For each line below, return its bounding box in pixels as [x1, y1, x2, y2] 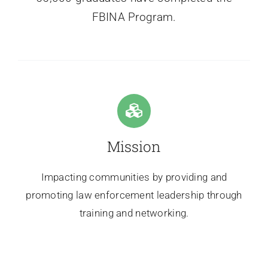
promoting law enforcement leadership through [26, 188, 242, 201]
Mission [107, 136, 161, 156]
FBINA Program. [92, 10, 176, 25]
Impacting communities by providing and [41, 170, 227, 183]
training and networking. [79, 206, 189, 219]
